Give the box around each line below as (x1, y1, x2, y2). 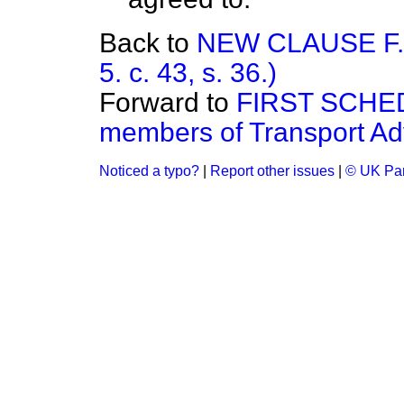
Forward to (99, 87, 236, 117)
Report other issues (210, 163, 335, 179)
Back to (99, 28, 197, 58)
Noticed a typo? (99, 163, 199, 179)
